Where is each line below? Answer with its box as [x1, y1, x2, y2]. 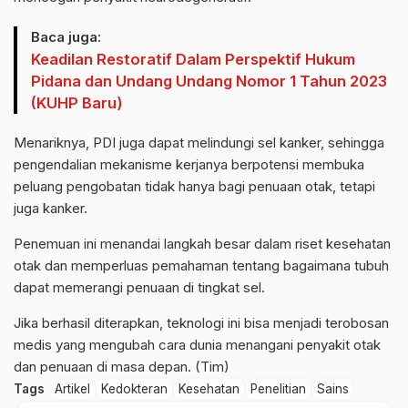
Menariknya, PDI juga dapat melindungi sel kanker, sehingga [14, 133, 384, 151]
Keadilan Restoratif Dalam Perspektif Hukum [31, 49, 355, 68]
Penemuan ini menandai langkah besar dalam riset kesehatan [14, 234, 391, 252]
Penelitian [250, 381, 306, 396]
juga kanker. [14, 199, 87, 217]
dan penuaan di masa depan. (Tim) [14, 357, 229, 375]
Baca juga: [31, 27, 101, 46]
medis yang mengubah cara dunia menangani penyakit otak [14, 335, 381, 353]
